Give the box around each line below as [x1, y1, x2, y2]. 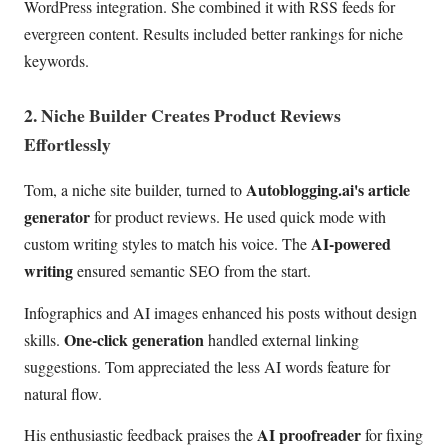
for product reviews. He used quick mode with [90, 206, 386, 228]
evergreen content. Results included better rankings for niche [24, 23, 403, 45]
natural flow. [24, 382, 102, 404]
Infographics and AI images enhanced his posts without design [24, 301, 417, 323]
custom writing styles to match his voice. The [24, 233, 311, 255]
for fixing [361, 424, 423, 446]
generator [24, 205, 90, 229]
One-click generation [64, 327, 204, 351]
